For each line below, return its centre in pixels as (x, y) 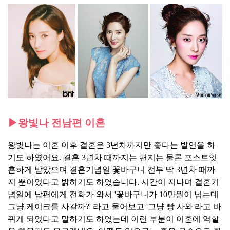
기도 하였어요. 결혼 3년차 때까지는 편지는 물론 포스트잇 (112, 158)
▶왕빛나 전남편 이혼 (56, 123)
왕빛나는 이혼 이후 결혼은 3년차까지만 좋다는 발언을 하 (111, 145)
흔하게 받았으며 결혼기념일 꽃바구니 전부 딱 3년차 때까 (111, 170)
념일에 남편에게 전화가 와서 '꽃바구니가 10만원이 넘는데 (113, 195)
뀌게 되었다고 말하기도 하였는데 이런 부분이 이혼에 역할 (113, 219)
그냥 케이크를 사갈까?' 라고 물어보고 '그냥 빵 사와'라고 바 (114, 207)
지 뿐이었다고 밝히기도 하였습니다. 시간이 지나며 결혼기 (113, 182)
